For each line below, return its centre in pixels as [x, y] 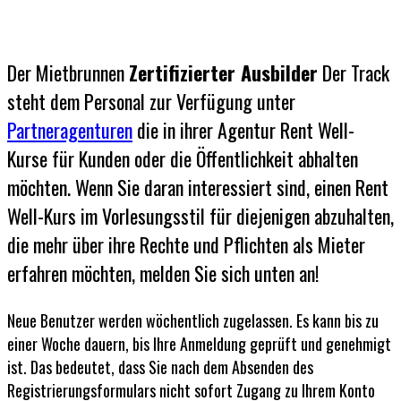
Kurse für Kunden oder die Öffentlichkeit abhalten [183, 158]
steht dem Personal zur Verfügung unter [151, 101]
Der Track [354, 72]
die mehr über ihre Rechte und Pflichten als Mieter [186, 244]
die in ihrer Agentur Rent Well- [243, 129]
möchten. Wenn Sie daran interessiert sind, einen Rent [198, 187]
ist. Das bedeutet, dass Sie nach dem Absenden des [160, 367]
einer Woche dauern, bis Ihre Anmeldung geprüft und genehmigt [199, 343]
